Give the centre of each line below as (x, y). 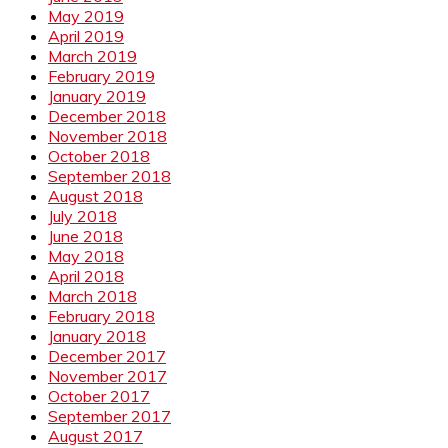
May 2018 (86, 255)
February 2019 (101, 75)
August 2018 (95, 195)
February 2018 (101, 315)
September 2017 (109, 415)
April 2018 (86, 275)
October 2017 (99, 395)
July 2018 (82, 215)
